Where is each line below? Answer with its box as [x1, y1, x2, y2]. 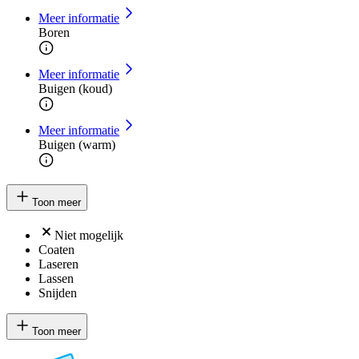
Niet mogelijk [54, 228, 123, 243]
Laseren [38, 257, 79, 272]
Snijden [38, 286, 77, 301]
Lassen [38, 272, 74, 286]
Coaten [38, 243, 75, 257]
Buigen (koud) [38, 82, 112, 96]
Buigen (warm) [38, 138, 115, 152]
